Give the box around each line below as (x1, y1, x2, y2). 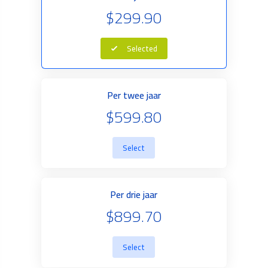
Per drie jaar (110, 185, 158, 203)
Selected (126, 41, 157, 56)
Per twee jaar (106, 86, 161, 104)
